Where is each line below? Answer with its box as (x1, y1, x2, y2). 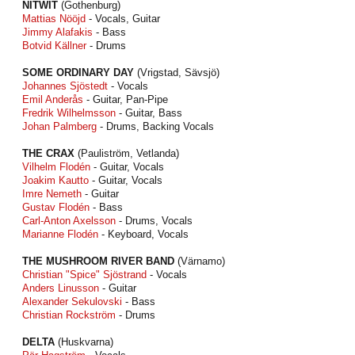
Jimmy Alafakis (22, 26, 93, 38)
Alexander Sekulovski (22, 296, 122, 307)
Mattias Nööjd (22, 13, 86, 25)
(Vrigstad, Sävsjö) (134, 67, 219, 78)
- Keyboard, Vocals (98, 228, 189, 240)
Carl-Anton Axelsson (22, 215, 116, 227)
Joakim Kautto (22, 174, 89, 186)
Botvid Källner (22, 40, 86, 52)
